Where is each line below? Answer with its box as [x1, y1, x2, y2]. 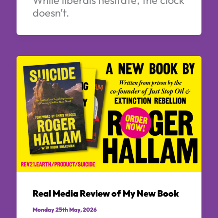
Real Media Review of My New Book [32, 188, 179, 200]
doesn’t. [32, 5, 69, 19]
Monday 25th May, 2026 [32, 205, 97, 213]
